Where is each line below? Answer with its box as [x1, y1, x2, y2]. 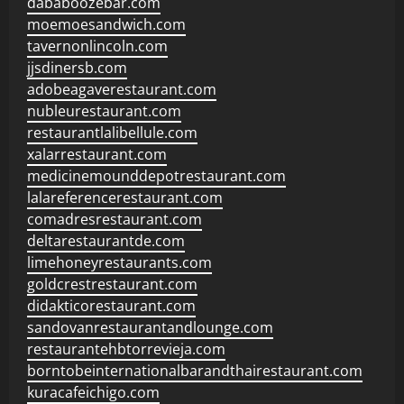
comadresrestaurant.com [27, 209, 202, 229]
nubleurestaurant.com [27, 101, 181, 121]
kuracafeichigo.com [27, 382, 160, 402]
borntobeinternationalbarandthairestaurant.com [27, 361, 363, 381]
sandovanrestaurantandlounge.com [27, 317, 273, 337]
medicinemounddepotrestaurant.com [27, 166, 286, 186]
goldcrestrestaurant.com [27, 274, 197, 294]
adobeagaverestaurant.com [27, 79, 216, 99]
